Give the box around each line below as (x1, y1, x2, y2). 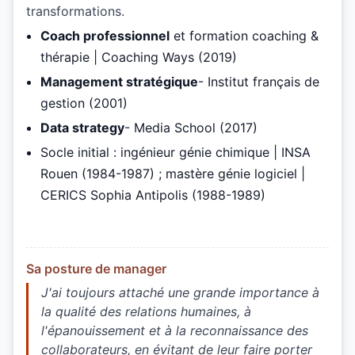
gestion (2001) (40, 95, 128, 112)
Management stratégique (40, 74, 198, 90)
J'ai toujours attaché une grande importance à (41, 284, 319, 301)
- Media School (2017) (124, 120, 258, 136)
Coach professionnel (40, 28, 170, 44)
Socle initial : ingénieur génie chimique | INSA (40, 144, 311, 161)
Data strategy (40, 120, 124, 136)
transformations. (26, 3, 124, 20)
